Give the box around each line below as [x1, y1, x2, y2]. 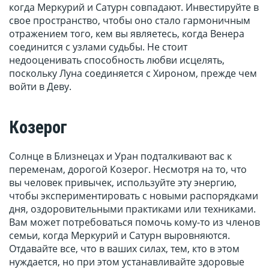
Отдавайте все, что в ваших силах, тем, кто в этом [9, 242, 240, 256]
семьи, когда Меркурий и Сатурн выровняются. [9, 229, 230, 243]
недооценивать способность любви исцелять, [9, 53, 225, 67]
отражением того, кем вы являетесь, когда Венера [9, 27, 244, 41]
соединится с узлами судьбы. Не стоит [9, 40, 187, 54]
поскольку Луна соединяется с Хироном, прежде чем [9, 67, 257, 80]
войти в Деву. [9, 80, 71, 94]
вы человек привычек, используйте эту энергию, [9, 176, 237, 190]
